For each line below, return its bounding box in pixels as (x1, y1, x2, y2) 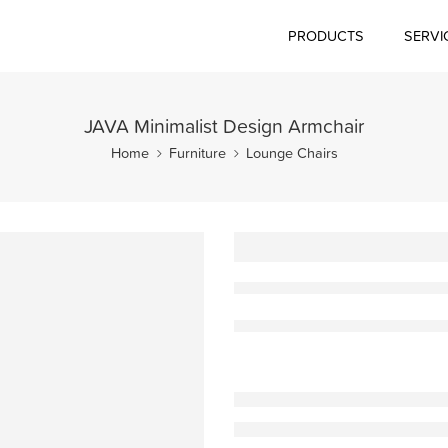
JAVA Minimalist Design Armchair (84, 112, 364, 140)
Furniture (168, 142, 226, 164)
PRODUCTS (288, 25, 365, 47)
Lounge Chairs (245, 142, 338, 164)
